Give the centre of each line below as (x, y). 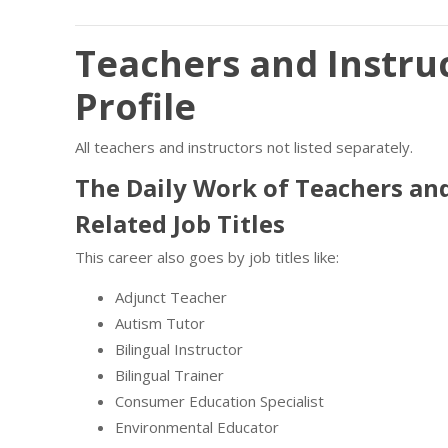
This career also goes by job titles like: (207, 257)
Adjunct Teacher (171, 297)
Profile (135, 106)
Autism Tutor (160, 323)
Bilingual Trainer (169, 375)
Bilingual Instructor (179, 349)
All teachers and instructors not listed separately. (244, 147)
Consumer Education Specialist (219, 401)
